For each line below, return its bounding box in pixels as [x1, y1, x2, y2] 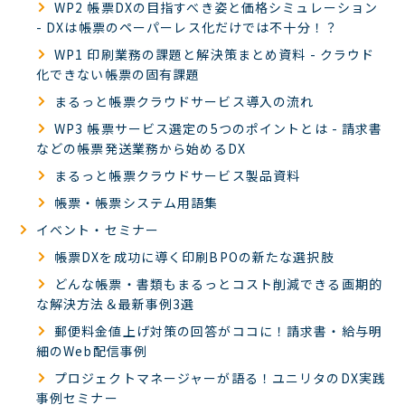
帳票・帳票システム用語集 [54, 193, 219, 212]
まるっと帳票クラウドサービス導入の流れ [54, 92, 315, 110]
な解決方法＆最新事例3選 [36, 295, 195, 313]
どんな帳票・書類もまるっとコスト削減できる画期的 [54, 275, 382, 293]
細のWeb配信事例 [36, 342, 148, 360]
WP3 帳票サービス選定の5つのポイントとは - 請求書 [54, 119, 383, 137]
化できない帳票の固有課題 [36, 65, 201, 83]
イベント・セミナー [36, 221, 160, 239]
